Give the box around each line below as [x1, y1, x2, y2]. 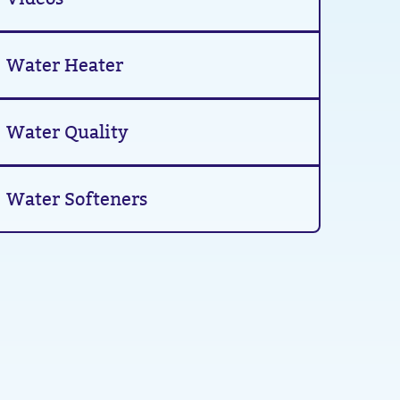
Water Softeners [6, 188, 148, 210]
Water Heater [6, 54, 124, 76]
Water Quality [6, 121, 129, 143]
